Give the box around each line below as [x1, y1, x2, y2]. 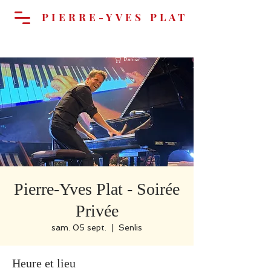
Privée [75, 201, 119, 220]
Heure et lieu [12, 256, 76, 270]
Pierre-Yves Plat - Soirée [14, 180, 180, 198]
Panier [123, 57, 140, 63]
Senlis [119, 223, 142, 232]
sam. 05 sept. [51, 223, 106, 232]
